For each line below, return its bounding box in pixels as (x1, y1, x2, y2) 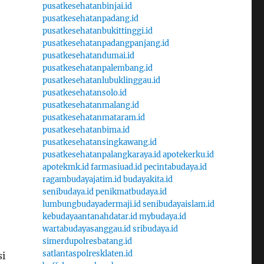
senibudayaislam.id (142, 199, 214, 209)
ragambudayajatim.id (42, 174, 121, 184)
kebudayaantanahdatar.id (42, 211, 137, 222)
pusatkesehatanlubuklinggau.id (42, 75, 160, 85)
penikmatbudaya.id (95, 186, 167, 197)
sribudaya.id (132, 223, 178, 234)
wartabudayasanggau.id (42, 223, 131, 234)
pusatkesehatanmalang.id (42, 100, 139, 110)
